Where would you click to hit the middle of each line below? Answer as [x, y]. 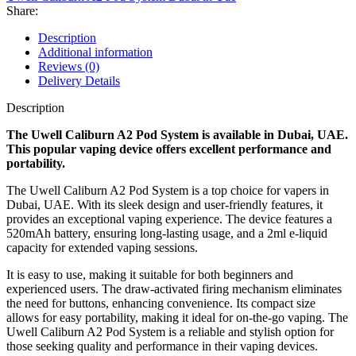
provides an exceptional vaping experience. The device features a [169, 219]
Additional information [95, 52]
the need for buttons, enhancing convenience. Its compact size [161, 303]
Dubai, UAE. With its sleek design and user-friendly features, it [164, 204]
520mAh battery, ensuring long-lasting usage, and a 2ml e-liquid [167, 233]
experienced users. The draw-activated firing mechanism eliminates [174, 288]
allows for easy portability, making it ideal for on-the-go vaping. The [177, 317]
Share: [22, 10]
